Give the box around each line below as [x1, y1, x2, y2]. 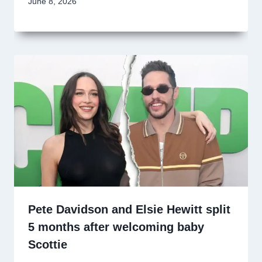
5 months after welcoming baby [28, 220, 204, 234]
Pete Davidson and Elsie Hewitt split [28, 203, 230, 216]
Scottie [28, 238, 67, 251]
